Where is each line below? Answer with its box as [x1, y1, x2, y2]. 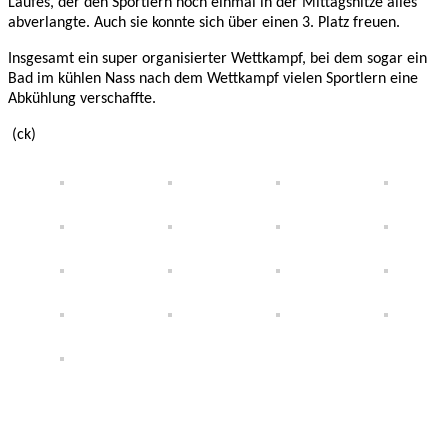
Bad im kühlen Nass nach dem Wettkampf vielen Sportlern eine [8, 70, 418, 87]
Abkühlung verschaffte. [8, 90, 156, 107]
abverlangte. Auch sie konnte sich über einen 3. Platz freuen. [8, 14, 400, 31]
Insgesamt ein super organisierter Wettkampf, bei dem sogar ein [8, 50, 427, 67]
